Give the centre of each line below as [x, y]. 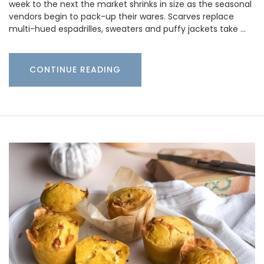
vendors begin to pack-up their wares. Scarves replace [121, 16]
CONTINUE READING [75, 69]
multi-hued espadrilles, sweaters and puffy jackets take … [127, 29]
